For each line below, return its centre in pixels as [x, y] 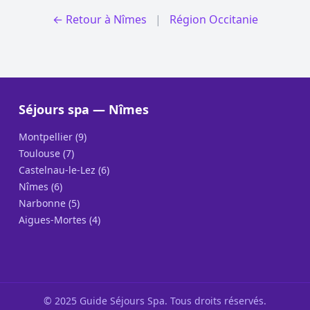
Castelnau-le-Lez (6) [64, 170]
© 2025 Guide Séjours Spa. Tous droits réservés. [155, 301]
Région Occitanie [213, 19]
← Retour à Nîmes [99, 19]
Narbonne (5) [49, 203]
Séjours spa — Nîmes [83, 109]
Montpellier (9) [52, 137]
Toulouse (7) [46, 153]
